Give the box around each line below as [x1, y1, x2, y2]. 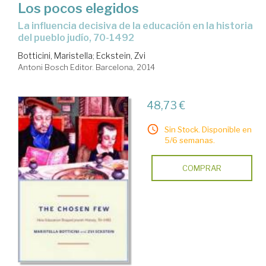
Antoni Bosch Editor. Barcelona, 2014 [18, 62, 155, 72]
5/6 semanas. [164, 135, 215, 145]
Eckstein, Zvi [96, 50, 145, 61]
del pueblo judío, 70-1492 [18, 32, 134, 44]
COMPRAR [182, 163, 221, 173]
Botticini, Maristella [18, 50, 93, 61]
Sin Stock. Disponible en [164, 125, 252, 135]
